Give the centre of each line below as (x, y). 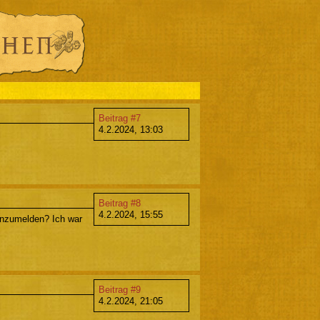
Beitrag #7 (120, 118)
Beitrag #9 (120, 290)
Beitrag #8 (120, 204)
